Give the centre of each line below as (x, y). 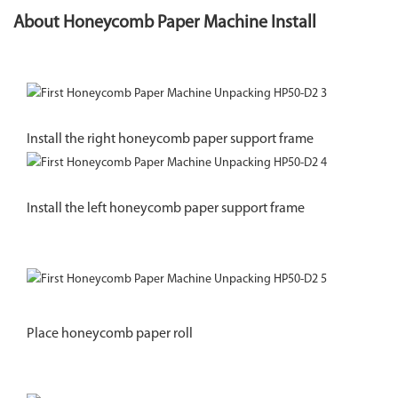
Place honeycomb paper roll (110, 334)
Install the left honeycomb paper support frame (166, 209)
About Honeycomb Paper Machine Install (165, 24)
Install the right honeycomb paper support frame (170, 140)
